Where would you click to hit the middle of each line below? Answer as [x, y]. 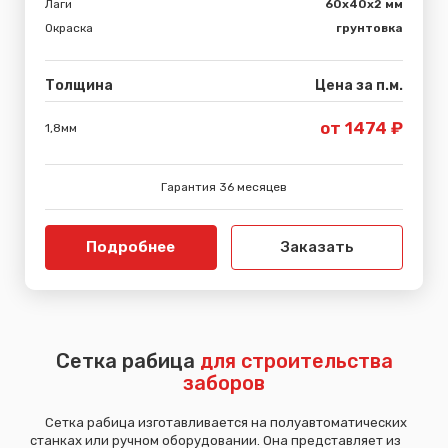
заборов [224, 382]
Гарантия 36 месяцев [224, 186]
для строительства [296, 360]
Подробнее [131, 246]
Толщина [79, 85]
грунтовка [369, 27]
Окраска [69, 27]
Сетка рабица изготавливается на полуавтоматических [218, 422]
